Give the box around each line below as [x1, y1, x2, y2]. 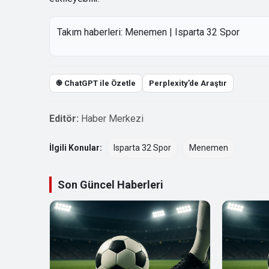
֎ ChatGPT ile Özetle [56, 79, 136, 88]
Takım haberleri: [57, 26, 125, 38]
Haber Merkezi [81, 113, 144, 125]
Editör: [49, 113, 79, 125]
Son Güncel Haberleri [58, 178, 163, 192]
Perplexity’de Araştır [149, 79, 227, 88]
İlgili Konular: [49, 143, 102, 153]
